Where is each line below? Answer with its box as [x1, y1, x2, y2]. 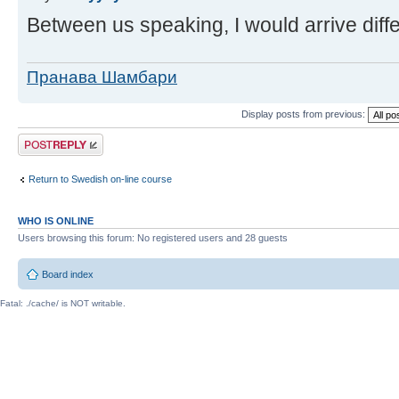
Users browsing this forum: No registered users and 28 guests [18, 232, 288, 243]
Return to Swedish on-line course [28, 174, 172, 185]
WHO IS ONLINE [18, 215, 94, 226]
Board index [42, 269, 94, 281]
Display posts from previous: [241, 108, 368, 119]
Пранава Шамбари [27, 67, 177, 86]
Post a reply [18, 133, 69, 144]
